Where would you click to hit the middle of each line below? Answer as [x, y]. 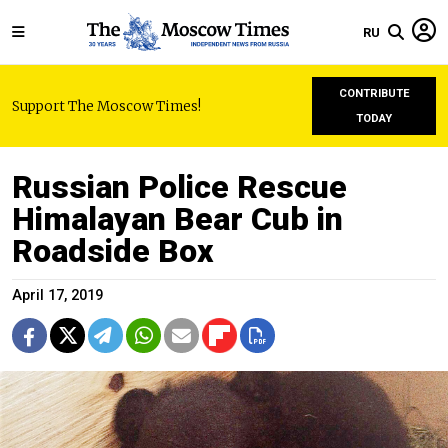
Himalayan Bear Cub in [177, 219]
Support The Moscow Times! [106, 106]
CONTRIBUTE [374, 93]
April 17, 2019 [57, 295]
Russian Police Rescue [179, 187]
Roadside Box [112, 251]
